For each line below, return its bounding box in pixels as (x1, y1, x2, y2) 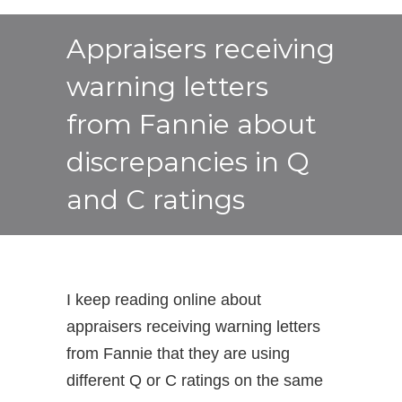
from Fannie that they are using (66, 345, 290, 363)
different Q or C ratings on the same (66, 371, 323, 389)
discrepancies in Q (66, 145, 310, 179)
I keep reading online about (66, 291, 261, 309)
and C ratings (66, 183, 245, 216)
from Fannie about (66, 108, 317, 141)
